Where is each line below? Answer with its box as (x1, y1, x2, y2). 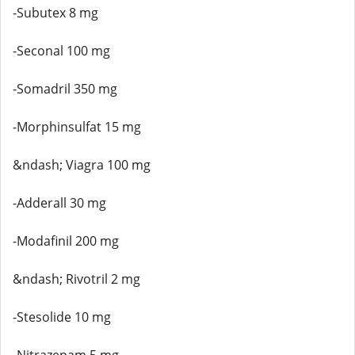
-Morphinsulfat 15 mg (13, 118, 141, 136)
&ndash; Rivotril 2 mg (13, 270, 140, 288)
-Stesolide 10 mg (13, 308, 111, 326)
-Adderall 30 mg (13, 194, 106, 212)
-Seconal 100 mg (13, 42, 110, 59)
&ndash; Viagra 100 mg (13, 156, 151, 174)
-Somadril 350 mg (13, 80, 117, 97)
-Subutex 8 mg (13, 4, 98, 21)
